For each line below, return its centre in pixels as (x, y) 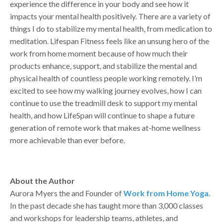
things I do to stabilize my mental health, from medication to (111, 28)
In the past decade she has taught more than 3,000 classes (107, 205)
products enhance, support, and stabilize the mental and (103, 65)
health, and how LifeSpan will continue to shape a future (102, 115)
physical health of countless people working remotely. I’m (106, 78)
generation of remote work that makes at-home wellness (105, 127)
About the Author (42, 180)
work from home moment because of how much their (99, 53)
